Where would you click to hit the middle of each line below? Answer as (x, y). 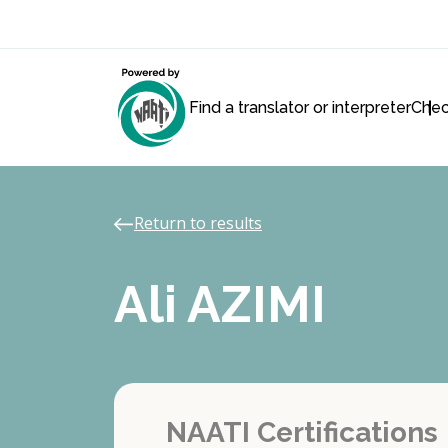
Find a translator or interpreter (299, 107)
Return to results (198, 223)
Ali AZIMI (220, 304)
